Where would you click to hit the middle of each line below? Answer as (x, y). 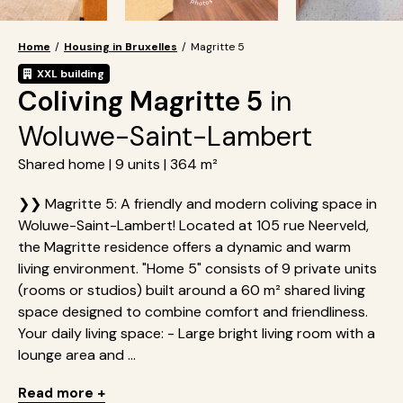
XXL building (71, 74)
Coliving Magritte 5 (140, 101)
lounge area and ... (77, 355)
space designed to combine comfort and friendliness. (193, 312)
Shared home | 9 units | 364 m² (118, 164)
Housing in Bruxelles (121, 47)
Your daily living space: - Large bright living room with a (197, 333)
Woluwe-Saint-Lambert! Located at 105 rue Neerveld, (193, 225)
